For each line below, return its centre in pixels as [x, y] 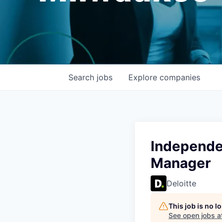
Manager [181, 163]
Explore [144, 77]
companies [180, 77]
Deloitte [181, 183]
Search [83, 77]
